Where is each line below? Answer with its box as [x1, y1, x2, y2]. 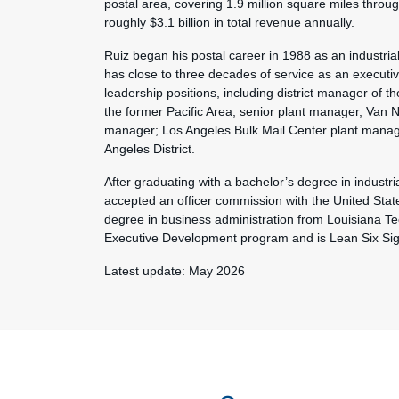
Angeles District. [104, 142, 195, 156]
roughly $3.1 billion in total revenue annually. [104, 15, 354, 29]
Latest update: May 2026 [104, 264, 245, 278]
